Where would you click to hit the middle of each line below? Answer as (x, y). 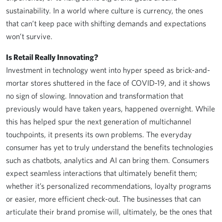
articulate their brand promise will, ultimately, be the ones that (109, 212)
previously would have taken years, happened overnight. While (111, 109)
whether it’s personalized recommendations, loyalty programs (109, 186)
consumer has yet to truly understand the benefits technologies (110, 147)
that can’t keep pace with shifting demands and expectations (106, 23)
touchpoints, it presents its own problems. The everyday (99, 134)
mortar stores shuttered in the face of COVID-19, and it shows (108, 83)
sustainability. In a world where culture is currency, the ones (105, 10)
